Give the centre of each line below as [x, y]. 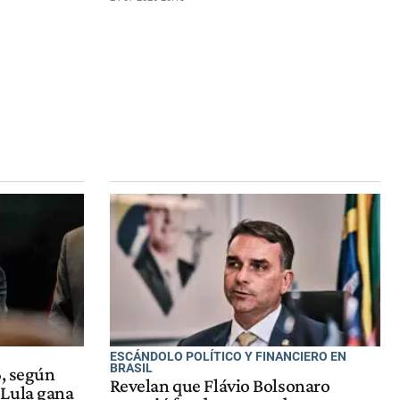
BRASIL [131, 367]
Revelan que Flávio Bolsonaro [220, 386]
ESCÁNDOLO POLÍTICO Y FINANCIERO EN [228, 356]
